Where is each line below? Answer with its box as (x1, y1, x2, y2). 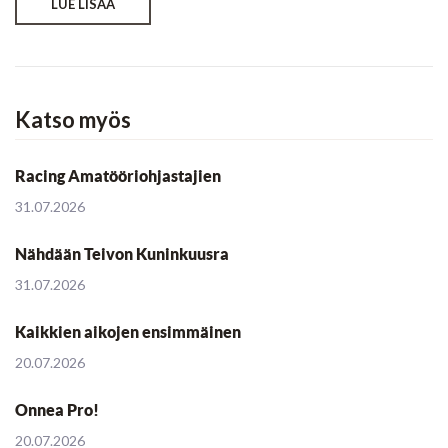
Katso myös (15, 106, 131, 134)
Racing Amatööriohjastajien (15, 167, 221, 186)
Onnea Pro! (15, 401, 99, 420)
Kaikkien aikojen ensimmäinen (15, 323, 241, 342)
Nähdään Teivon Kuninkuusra (15, 245, 229, 264)
